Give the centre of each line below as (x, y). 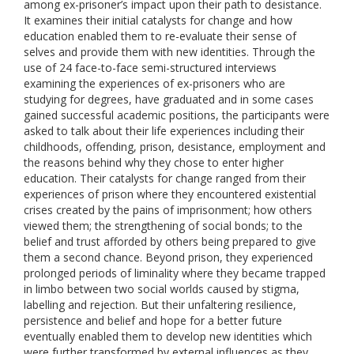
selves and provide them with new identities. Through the (169, 52)
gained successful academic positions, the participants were (177, 115)
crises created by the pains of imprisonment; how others (168, 210)
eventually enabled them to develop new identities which (168, 336)
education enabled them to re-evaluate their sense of (160, 36)
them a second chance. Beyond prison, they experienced (168, 257)
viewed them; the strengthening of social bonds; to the (163, 226)
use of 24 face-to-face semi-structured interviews (150, 68)
